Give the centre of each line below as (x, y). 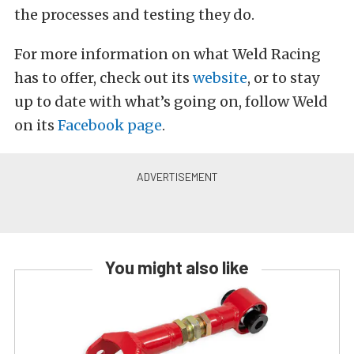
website (218, 78)
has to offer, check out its (102, 78)
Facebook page (110, 126)
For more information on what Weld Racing (168, 55)
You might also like (177, 267)
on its (36, 126)
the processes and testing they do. (134, 15)
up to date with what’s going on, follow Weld (171, 102)
